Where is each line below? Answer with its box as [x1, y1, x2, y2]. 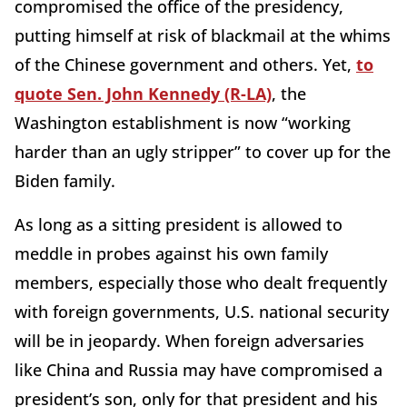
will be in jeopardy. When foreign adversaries [15, 329, 364, 352]
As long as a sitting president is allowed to [15, 213, 342, 235]
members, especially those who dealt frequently [15, 271, 387, 293]
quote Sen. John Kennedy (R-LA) [15, 82, 272, 104]
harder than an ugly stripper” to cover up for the [15, 140, 391, 163]
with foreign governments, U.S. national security [15, 300, 389, 323]
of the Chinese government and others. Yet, [15, 53, 356, 75]
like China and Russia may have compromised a [15, 358, 382, 381]
